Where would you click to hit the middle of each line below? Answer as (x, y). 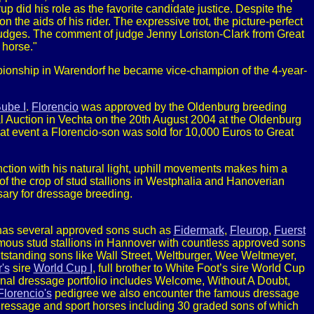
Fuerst (289, 230)
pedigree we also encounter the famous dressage (175, 293)
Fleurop (249, 230)
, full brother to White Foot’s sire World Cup (198, 268)
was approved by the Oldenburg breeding (183, 107)
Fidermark (199, 230)
